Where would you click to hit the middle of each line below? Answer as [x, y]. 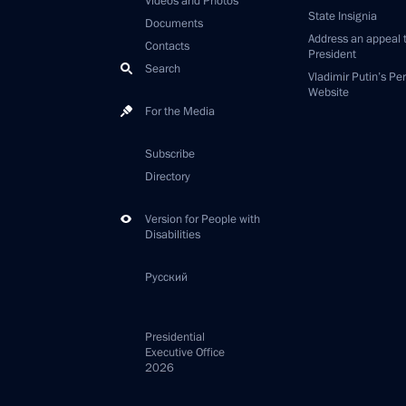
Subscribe [170, 154]
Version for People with [203, 219]
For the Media [180, 111]
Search [163, 69]
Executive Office [185, 353]
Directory [168, 177]
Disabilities [173, 235]
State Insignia [343, 16]
